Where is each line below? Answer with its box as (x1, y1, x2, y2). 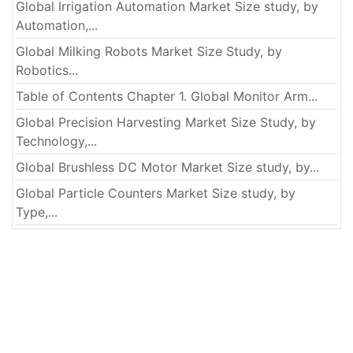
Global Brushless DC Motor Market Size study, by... (16, 159, 319, 176)
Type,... (16, 204, 58, 221)
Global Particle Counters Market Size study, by (16, 185, 295, 202)
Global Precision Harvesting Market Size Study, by (16, 114, 316, 131)
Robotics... (16, 62, 78, 79)
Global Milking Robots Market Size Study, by (16, 43, 282, 60)
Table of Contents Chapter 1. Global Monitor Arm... (16, 88, 318, 105)
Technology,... (16, 133, 97, 150)
